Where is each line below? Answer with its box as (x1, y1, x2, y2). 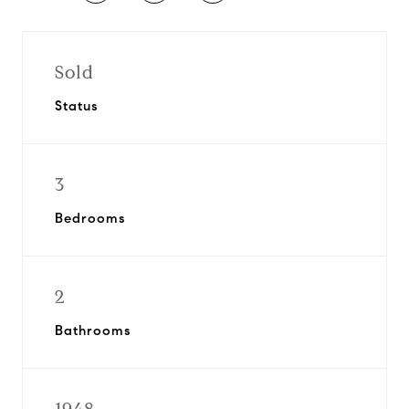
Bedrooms (55, 210, 125, 226)
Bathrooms (55, 322, 131, 339)
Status (55, 98, 98, 114)
